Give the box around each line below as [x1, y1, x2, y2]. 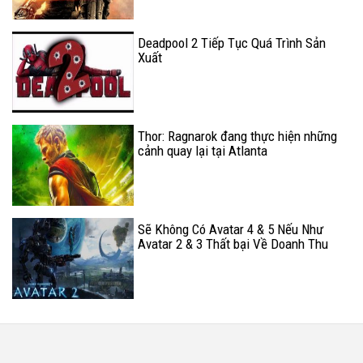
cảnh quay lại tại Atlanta [138, 143, 267, 160]
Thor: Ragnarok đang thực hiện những [138, 128, 337, 145]
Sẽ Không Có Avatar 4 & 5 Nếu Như [138, 221, 323, 238]
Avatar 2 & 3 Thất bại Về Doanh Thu [138, 236, 328, 253]
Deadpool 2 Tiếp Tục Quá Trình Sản [138, 35, 326, 52]
